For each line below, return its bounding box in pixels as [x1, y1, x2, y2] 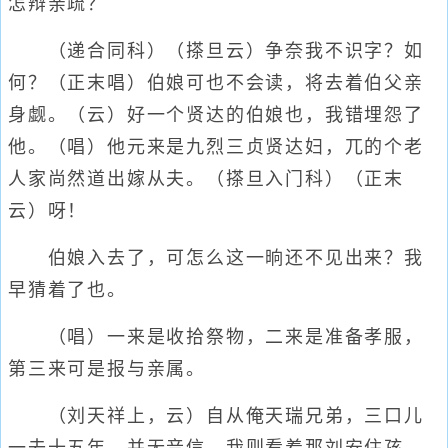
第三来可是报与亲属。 [8, 359, 207, 379]
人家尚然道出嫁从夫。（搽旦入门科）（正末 [8, 169, 404, 189]
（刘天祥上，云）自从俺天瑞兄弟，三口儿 [8, 406, 424, 426]
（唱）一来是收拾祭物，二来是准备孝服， [8, 327, 424, 347]
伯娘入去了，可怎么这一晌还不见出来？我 [8, 248, 424, 268]
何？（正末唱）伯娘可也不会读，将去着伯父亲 [8, 73, 424, 93]
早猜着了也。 [8, 280, 127, 300]
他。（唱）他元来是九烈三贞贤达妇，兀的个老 [8, 137, 424, 157]
